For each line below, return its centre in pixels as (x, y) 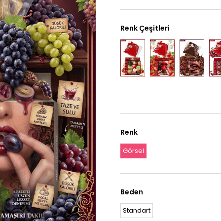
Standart (137, 210)
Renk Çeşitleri (145, 28)
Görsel (133, 151)
